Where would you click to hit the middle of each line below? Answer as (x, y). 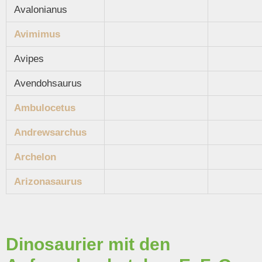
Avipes (27, 59)
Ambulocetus (45, 108)
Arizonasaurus (48, 182)
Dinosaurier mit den (88, 244)
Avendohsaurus (46, 84)
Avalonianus (39, 10)
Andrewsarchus (50, 133)
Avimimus (37, 35)
